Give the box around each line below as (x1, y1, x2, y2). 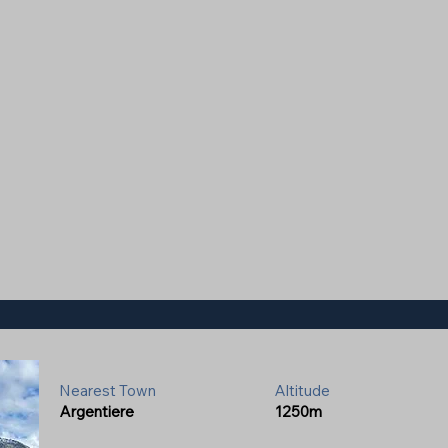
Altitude (275, 381, 330, 400)
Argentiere (60, 402, 134, 421)
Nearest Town (59, 381, 156, 400)
